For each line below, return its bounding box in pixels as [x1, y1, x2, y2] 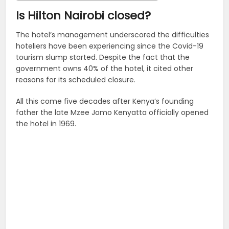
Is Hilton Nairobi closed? [16, 7, 151, 24]
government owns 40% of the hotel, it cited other [16, 63, 194, 74]
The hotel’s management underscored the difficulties [16, 29, 210, 40]
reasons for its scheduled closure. [16, 74, 136, 85]
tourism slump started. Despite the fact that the [16, 52, 190, 62]
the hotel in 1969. [16, 118, 77, 129]
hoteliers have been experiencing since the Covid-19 [16, 40, 204, 51]
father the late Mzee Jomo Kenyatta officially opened [16, 107, 209, 118]
